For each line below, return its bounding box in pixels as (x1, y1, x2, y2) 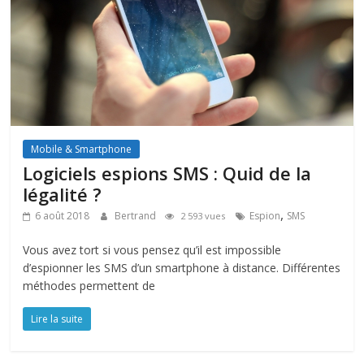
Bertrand (115, 208, 159, 223)
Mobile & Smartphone (31, 141, 132, 156)
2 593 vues (178, 209, 228, 222)
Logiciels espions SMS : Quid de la (23, 160, 312, 185)
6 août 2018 (35, 208, 90, 223)
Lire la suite (31, 311, 84, 326)
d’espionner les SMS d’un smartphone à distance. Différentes (23, 259, 341, 275)
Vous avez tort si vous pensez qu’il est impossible (23, 241, 282, 258)
